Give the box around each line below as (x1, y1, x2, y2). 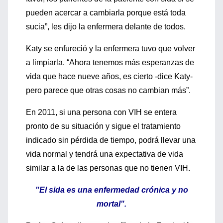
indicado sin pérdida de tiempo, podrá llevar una (26, 136, 196, 144)
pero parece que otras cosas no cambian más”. (26, 86, 191, 95)
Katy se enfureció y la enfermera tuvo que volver (26, 44, 195, 53)
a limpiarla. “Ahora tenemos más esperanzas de (26, 58, 194, 67)
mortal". (97, 200, 126, 208)
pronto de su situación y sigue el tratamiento (26, 122, 181, 130)
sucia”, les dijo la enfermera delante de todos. (26, 22, 186, 31)
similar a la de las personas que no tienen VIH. (26, 164, 190, 172)
